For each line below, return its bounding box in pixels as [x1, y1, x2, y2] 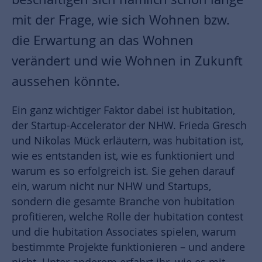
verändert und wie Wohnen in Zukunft [12, 52, 243, 69]
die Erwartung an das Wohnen [12, 32, 194, 49]
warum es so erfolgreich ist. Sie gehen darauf [12, 164, 235, 178]
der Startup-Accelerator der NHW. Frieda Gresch [12, 119, 247, 132]
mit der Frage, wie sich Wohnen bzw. [12, 11, 230, 28]
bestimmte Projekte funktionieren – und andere [12, 240, 245, 254]
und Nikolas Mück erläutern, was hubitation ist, [12, 134, 243, 147]
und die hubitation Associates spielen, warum [12, 225, 236, 239]
